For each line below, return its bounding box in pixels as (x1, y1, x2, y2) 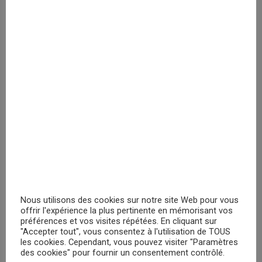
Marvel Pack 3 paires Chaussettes (88, 53, 225, 64)
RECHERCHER (18, 174, 71, 186)
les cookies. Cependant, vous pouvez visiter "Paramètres (20, 237, 238, 247)
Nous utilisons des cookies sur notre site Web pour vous (20, 195, 239, 205)
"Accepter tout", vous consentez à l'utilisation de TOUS (20, 226, 230, 237)
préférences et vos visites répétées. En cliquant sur (20, 216, 217, 226)
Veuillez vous (88, 65, 226, 94)
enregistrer (88, 85, 203, 113)
